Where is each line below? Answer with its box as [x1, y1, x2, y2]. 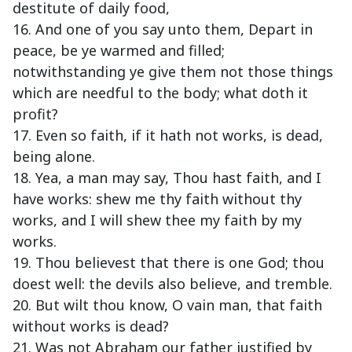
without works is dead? [13, 317, 169, 336]
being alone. [13, 147, 95, 167]
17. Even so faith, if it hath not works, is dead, [13, 126, 323, 145]
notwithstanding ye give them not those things [13, 62, 333, 82]
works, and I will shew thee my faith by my [13, 211, 302, 230]
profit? [13, 104, 58, 124]
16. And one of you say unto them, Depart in [13, 20, 313, 39]
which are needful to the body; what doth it [13, 83, 308, 103]
